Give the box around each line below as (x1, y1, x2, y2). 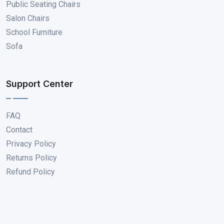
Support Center (6, 78, 73, 89)
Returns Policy (6, 153, 57, 162)
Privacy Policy (6, 139, 56, 148)
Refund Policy (6, 167, 55, 176)
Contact (6, 125, 32, 134)
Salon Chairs (6, 13, 49, 23)
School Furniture (6, 27, 62, 37)
